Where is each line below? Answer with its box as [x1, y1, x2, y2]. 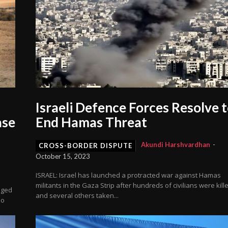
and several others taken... [36, 191, 119, 201]
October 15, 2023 [36, 152, 91, 161]
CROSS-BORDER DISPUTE [39, 141, 133, 150]
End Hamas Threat [36, 114, 148, 131]
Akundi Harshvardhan [141, 140, 211, 149]
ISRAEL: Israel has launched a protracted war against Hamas [36, 170, 221, 180]
